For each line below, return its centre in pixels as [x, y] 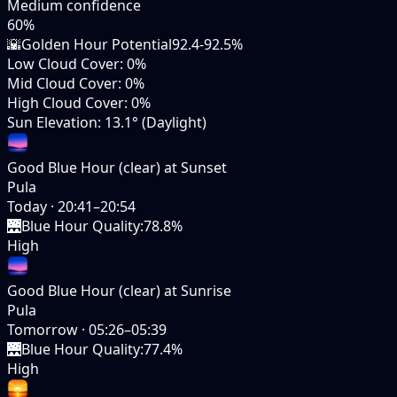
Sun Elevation [52, 122]
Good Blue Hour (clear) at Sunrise [119, 290]
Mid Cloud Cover [62, 83]
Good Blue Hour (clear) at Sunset [117, 167]
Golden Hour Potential [97, 44]
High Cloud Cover [66, 102]
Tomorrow [43, 329]
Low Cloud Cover [63, 63]
